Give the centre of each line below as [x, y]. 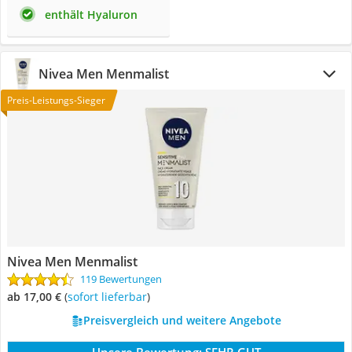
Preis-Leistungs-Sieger [56, 100]
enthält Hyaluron [91, 15]
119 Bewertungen [121, 279]
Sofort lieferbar [110, 297]
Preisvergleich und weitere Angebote [182, 320]
